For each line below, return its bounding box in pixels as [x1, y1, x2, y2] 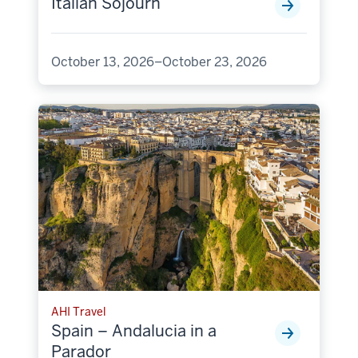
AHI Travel [51, 304, 106, 320]
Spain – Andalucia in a [51, 320, 217, 342]
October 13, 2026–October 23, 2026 [51, 53, 267, 70]
